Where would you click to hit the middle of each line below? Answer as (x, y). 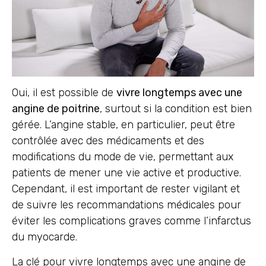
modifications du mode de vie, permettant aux (123, 157)
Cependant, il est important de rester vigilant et (126, 189)
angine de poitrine (56, 109)
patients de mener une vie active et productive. (126, 173)
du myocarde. (45, 237)
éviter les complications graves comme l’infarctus (132, 221)
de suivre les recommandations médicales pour (126, 205)
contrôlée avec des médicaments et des (108, 141)
